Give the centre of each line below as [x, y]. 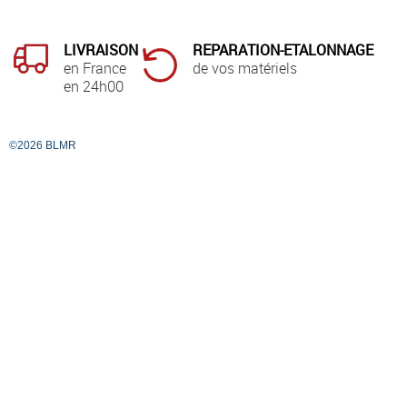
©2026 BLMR [43, 146]
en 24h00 [94, 87]
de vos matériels [248, 69]
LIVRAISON [101, 50]
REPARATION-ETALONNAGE [283, 50]
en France [95, 69]
